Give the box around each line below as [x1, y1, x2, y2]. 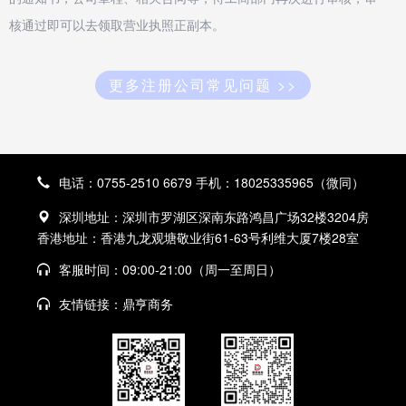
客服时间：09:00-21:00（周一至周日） [59, 259, 281, 278]
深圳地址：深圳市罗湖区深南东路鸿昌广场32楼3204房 [59, 207, 369, 226]
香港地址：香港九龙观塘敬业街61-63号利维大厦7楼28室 [37, 227, 359, 246]
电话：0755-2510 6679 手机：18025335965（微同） [59, 172, 364, 191]
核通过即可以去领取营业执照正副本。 [9, 14, 225, 34]
